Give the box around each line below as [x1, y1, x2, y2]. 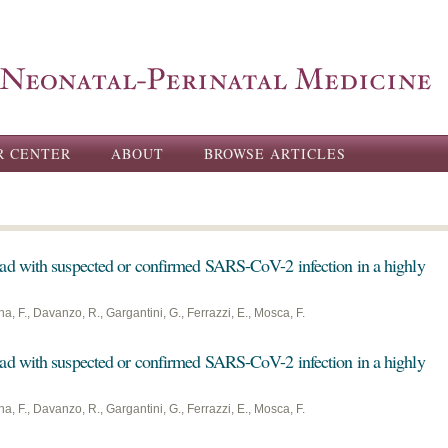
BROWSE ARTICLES [204, 144, 346, 163]
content [160, 45, 208, 61]
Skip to [160, 3, 204, 19]
